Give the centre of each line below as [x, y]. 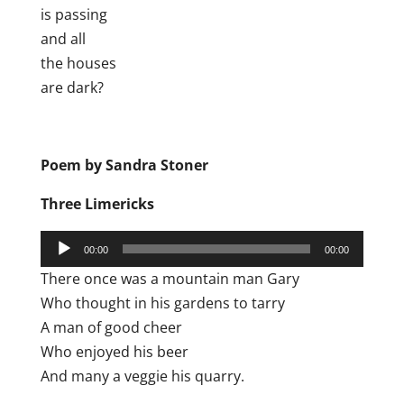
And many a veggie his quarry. [142, 376]
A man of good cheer [111, 328]
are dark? [72, 88]
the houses [78, 64]
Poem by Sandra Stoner [124, 165]
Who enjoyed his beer [114, 352]
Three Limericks [97, 204]
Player [60, 266]
